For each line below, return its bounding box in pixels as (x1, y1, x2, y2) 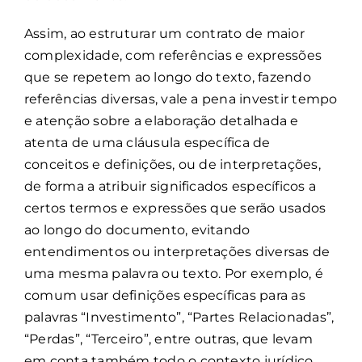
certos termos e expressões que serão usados (24, 200, 326, 216)
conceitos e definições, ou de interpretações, (24, 156, 321, 172)
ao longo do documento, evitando (24, 221, 250, 238)
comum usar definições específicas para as (24, 287, 305, 303)
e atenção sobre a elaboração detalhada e (24, 112, 299, 128)
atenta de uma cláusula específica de (24, 134, 271, 150)
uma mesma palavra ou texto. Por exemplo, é (24, 265, 324, 281)
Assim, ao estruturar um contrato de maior (24, 25, 305, 41)
